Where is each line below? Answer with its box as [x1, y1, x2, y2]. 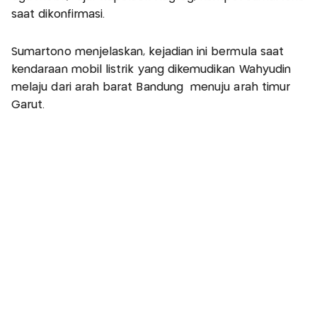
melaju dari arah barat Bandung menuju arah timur [11, 82, 291, 93]
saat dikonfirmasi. [11, 9, 105, 21]
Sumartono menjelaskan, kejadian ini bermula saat [11, 47, 284, 58]
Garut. [11, 100, 45, 111]
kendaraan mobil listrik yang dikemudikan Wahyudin [11, 64, 292, 76]
